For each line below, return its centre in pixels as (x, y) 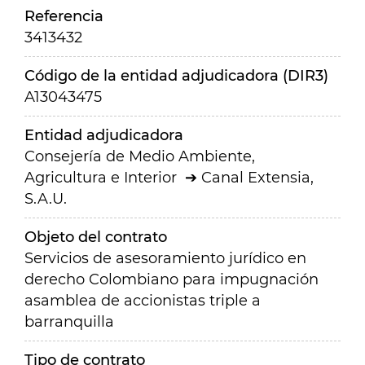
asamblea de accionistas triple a (143, 301)
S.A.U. (46, 199)
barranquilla (69, 322)
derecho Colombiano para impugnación (172, 279)
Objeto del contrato (96, 237)
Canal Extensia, (257, 178)
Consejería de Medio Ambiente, (140, 156)
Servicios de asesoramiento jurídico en (165, 258)
